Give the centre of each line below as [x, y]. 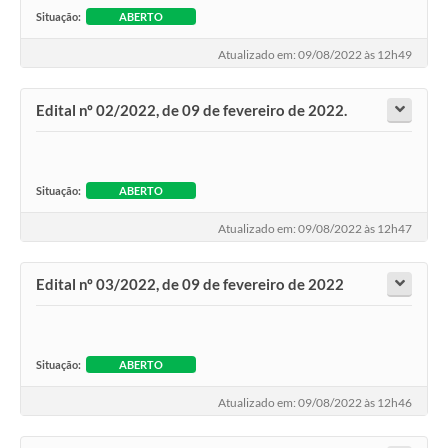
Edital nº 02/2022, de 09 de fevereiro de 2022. [191, 110]
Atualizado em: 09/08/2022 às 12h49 [315, 54]
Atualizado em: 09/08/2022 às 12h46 [315, 402]
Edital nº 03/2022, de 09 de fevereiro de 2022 [190, 284]
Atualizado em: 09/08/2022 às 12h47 [315, 228]
